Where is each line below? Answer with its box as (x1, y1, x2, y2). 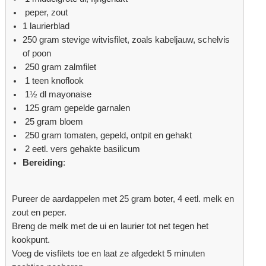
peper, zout (23, 8, 68, 18)
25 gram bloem (23, 117, 84, 127)
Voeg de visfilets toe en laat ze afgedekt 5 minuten (12, 248, 205, 258)
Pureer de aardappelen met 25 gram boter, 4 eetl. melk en (12, 194, 235, 204)
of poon (23, 49, 52, 59)
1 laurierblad (23, 21, 70, 31)
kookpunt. (12, 235, 50, 245)
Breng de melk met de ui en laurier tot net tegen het (12, 221, 209, 231)
